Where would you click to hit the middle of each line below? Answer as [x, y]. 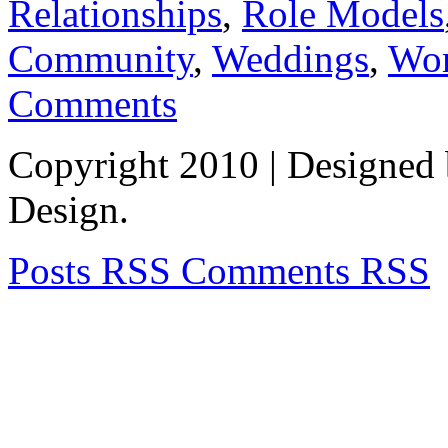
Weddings [290, 58]
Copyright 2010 [138, 164]
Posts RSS [89, 270]
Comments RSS [300, 270]
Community [100, 58]
